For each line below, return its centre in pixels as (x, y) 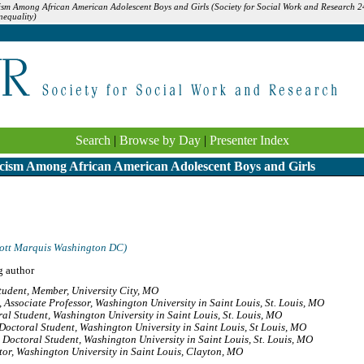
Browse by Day (160, 140)
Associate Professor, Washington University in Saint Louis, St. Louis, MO (164, 303)
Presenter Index (249, 140)
